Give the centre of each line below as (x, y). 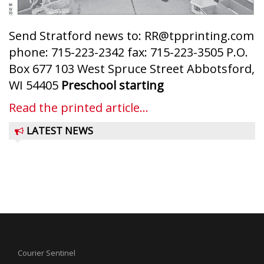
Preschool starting (113, 85)
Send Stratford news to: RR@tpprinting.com (131, 36)
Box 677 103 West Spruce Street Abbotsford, (132, 69)
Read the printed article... (79, 108)
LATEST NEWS (60, 131)
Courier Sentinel (47, 253)
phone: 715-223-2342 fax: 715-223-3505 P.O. (128, 52)
